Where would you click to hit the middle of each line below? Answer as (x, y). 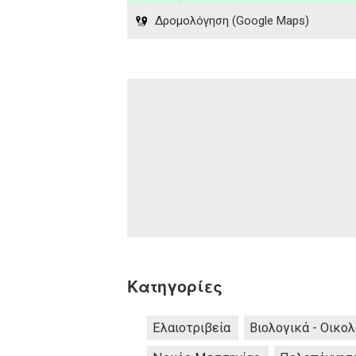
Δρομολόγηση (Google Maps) (232, 20)
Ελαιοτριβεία (192, 328)
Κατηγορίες (175, 286)
